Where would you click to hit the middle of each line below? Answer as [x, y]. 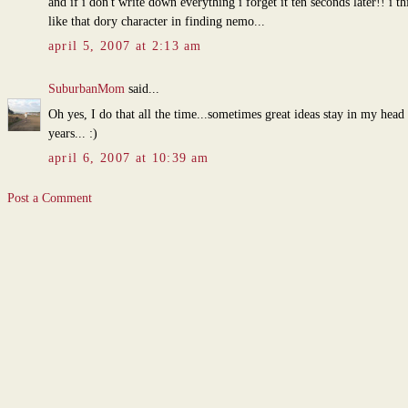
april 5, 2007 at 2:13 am [125, 46]
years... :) [72, 134]
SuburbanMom [86, 89]
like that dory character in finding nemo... [156, 22]
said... [142, 89]
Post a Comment [49, 199]
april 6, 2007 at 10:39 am [128, 158]
